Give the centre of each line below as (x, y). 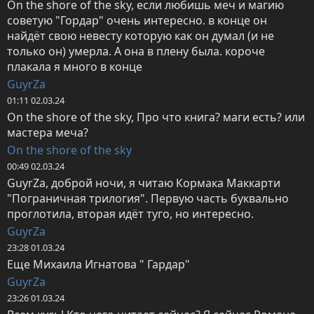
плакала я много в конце (75, 67)
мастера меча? (48, 133)
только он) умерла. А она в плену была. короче (136, 52)
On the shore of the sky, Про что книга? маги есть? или (156, 117)
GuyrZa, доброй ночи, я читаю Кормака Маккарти (144, 183)
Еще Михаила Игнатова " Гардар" (98, 265)
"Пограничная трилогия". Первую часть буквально (148, 199)
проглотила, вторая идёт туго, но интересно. (130, 214)
